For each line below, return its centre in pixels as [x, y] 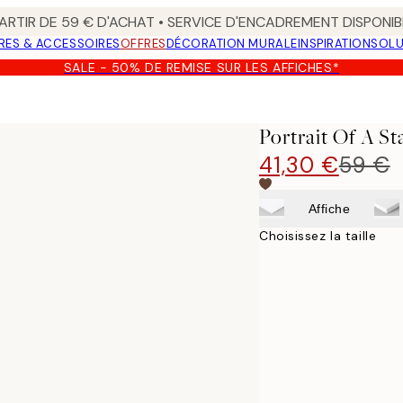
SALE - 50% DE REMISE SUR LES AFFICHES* [201, 67]
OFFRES [143, 44]
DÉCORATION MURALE [232, 44]
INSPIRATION [334, 44]
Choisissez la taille [318, 236]
